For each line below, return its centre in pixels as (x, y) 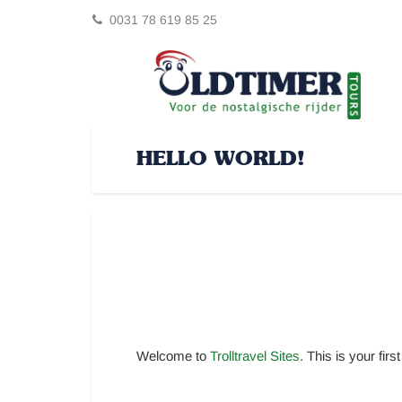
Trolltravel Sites (255, 356)
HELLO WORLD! (221, 159)
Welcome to (173, 356)
